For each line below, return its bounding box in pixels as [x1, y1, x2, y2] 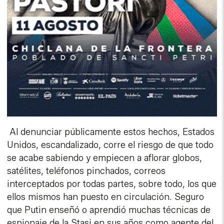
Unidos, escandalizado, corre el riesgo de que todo [7, 139, 214, 150]
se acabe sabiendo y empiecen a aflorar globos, [7, 152, 202, 163]
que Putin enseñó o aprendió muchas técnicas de [7, 204, 211, 215]
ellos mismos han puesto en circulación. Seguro [7, 191, 204, 202]
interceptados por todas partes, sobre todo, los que [7, 178, 217, 189]
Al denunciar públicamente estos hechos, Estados [7, 126, 215, 137]
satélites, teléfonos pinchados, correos [7, 165, 166, 176]
